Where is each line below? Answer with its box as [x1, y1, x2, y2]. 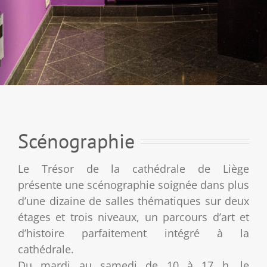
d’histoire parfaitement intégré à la [18, 225, 249, 240]
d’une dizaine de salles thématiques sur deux [18, 193, 249, 208]
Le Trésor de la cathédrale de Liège [18, 161, 249, 176]
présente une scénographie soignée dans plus [18, 177, 249, 192]
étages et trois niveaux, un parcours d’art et [18, 209, 249, 224]
